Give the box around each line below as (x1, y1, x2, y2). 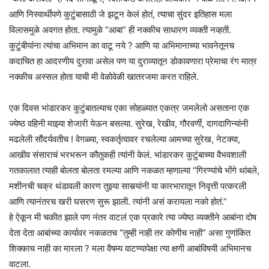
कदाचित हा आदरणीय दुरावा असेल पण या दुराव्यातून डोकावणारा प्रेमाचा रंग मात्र (9, 55, 257, 67)
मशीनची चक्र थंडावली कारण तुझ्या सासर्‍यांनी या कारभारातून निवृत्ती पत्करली (9, 180, 246, 192)
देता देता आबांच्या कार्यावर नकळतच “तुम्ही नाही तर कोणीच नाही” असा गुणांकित (9, 226, 250, 238)
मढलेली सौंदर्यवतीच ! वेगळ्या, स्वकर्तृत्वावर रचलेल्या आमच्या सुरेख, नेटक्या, (9, 133, 240, 145)
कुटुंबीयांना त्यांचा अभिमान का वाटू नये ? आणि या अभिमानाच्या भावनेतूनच (9, 39, 234, 51)
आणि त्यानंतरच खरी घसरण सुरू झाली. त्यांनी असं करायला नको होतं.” (9, 195, 227, 207)
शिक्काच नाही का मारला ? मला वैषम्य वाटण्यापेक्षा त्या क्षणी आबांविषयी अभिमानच (9, 242, 251, 254)
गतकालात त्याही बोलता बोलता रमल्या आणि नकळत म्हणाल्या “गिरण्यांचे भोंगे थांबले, (9, 164, 259, 176)
